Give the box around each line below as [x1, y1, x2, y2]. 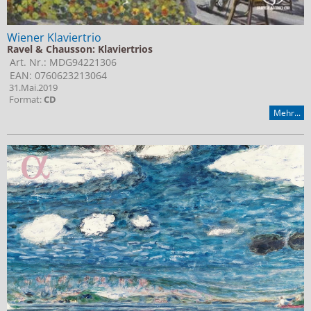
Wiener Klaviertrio [7, 29, 101, 45]
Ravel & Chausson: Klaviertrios [7, 42, 153, 56]
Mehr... [273, 106, 301, 119]
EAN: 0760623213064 [7, 68, 107, 82]
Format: [7, 93, 44, 106]
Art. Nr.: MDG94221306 [7, 55, 117, 69]
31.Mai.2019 [7, 81, 58, 94]
